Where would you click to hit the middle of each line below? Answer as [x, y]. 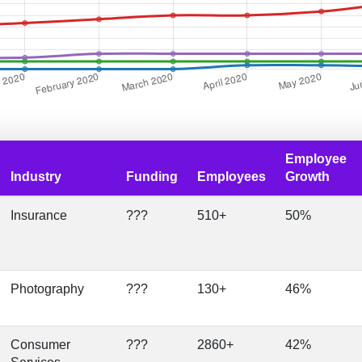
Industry [36, 177]
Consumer [40, 345]
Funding [152, 177]
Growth [307, 177]
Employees [232, 177]
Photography [47, 289]
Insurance [39, 215]
